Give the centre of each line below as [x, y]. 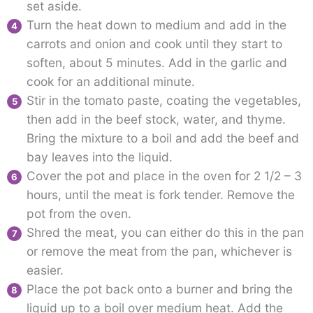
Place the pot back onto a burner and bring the [159, 289]
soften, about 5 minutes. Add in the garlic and [156, 63]
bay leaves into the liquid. [101, 157]
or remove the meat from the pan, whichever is [159, 252]
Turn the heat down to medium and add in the [156, 25]
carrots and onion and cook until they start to [154, 44]
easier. [46, 270]
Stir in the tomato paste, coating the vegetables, [163, 101]
